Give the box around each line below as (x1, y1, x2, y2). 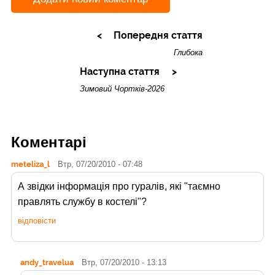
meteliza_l (11, 158, 50, 169)
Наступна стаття (79, 66, 160, 78)
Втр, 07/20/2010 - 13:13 (82, 257, 166, 267)
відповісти (18, 216, 56, 226)
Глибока (173, 48, 203, 58)
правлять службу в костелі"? (18, 196, 147, 207)
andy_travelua (20, 257, 74, 267)
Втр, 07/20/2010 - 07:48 (58, 159, 142, 169)
